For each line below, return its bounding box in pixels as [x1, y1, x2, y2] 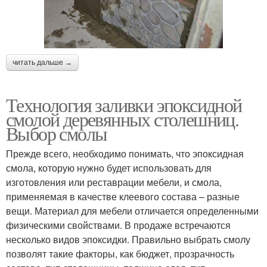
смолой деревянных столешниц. [6, 105, 239, 132]
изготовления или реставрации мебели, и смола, [6, 175, 222, 189]
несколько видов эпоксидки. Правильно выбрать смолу [6, 232, 250, 246]
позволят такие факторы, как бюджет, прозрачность [6, 246, 234, 260]
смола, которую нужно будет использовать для [6, 160, 212, 175]
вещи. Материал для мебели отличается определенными [6, 203, 259, 218]
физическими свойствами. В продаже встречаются [6, 218, 231, 232]
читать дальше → [13, 58, 72, 67]
